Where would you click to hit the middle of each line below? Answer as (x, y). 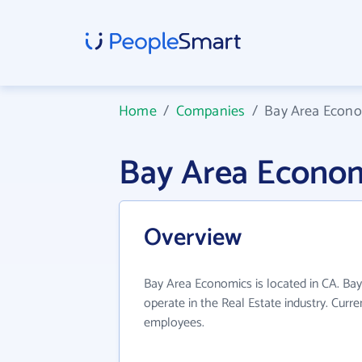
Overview (193, 238)
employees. (174, 323)
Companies (210, 112)
